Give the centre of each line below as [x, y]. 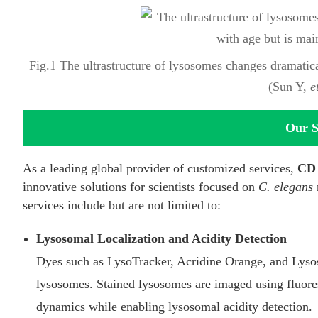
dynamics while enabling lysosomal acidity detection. [174, 306]
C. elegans [286, 186]
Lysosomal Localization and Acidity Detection [161, 238]
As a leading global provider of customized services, [160, 168]
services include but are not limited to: [122, 205]
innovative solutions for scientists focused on [141, 186]
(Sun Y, [289, 86]
